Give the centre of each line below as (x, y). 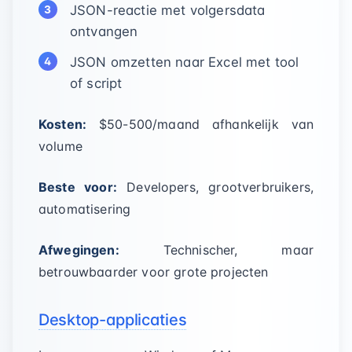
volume (60, 146)
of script (96, 83)
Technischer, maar (216, 250)
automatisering (85, 209)
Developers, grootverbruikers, (215, 187)
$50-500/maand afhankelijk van (200, 124)
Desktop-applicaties (113, 320)
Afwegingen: (79, 250)
